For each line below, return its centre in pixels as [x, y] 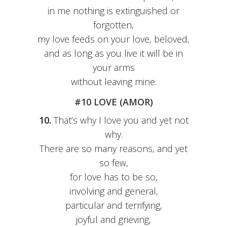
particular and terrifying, [113, 205]
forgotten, [113, 25]
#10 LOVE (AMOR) [113, 102]
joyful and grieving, [113, 220]
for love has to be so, [113, 177]
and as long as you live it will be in [113, 53]
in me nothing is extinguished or [113, 11]
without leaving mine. [113, 82]
